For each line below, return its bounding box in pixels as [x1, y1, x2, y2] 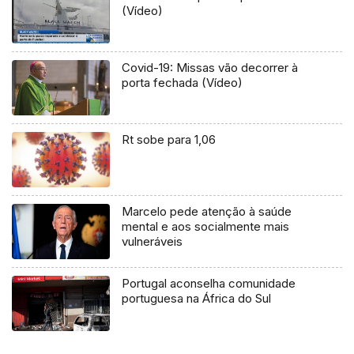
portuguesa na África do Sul [122, 291, 272, 307]
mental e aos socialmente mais [122, 219, 290, 235]
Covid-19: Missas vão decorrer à [122, 60, 299, 76]
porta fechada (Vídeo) [122, 75, 243, 91]
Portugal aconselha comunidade [122, 276, 296, 292]
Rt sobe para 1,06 [122, 132, 217, 148]
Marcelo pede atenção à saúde [122, 204, 292, 220]
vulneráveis [122, 234, 183, 250]
